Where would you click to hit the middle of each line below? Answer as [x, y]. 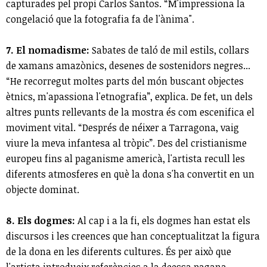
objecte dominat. [43, 190]
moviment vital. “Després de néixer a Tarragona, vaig [122, 128]
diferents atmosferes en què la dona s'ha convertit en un [130, 174]
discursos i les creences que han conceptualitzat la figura [133, 236]
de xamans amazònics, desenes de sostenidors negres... [128, 66]
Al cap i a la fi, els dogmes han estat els [163, 221]
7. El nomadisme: [48, 50]
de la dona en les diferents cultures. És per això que [119, 252]
